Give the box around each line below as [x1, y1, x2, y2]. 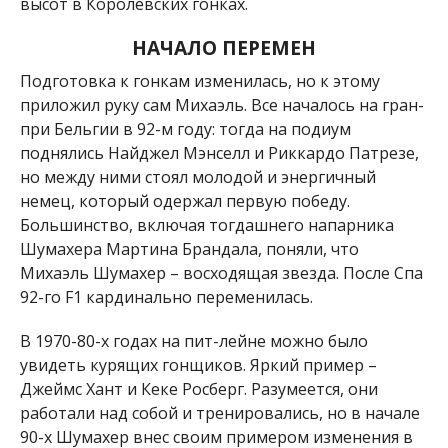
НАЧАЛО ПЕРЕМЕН [131, 33, 316, 61]
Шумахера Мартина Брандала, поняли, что [19, 237, 359, 260]
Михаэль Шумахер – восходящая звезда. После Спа [19, 261, 423, 284]
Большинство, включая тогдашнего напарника [19, 213, 394, 236]
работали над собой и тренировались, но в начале [19, 401, 420, 424]
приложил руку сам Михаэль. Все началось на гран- [19, 93, 424, 116]
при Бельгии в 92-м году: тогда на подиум [19, 117, 351, 140]
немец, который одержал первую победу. [19, 189, 350, 212]
